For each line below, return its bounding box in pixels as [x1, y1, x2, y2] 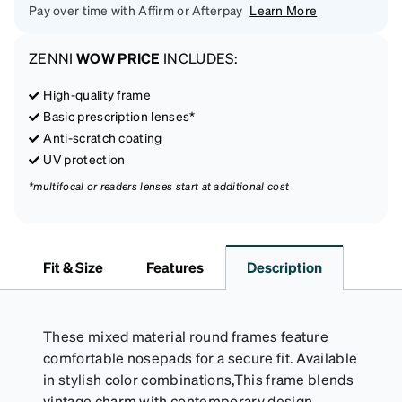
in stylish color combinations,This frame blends [43, 369, 354, 389]
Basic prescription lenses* [43, 107, 196, 124]
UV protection [43, 150, 126, 167]
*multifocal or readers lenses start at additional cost [29, 179, 290, 193]
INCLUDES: [160, 48, 239, 67]
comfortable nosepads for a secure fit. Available [43, 347, 358, 367]
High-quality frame [43, 85, 152, 102]
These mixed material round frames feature [43, 326, 329, 345]
